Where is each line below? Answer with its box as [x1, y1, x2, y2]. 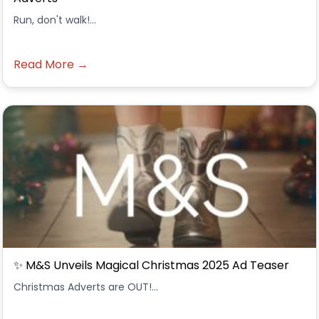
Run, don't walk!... [14, 13, 96, 27]
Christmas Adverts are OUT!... [14, 280, 158, 294]
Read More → [14, 56, 88, 73]
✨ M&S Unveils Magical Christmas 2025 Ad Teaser [14, 257, 289, 273]
